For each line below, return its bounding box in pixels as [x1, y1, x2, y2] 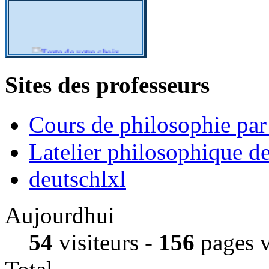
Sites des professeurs [5, 71, 210, 98]
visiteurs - [53, 229, 159, 255]
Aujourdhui [5, 202, 115, 228]
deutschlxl [29, 165, 126, 192]
